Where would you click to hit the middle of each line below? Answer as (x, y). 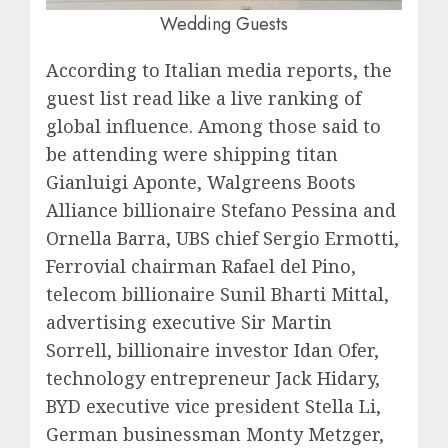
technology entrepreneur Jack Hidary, (213, 378)
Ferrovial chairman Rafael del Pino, (201, 266)
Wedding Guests (224, 24)
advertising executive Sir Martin (189, 322)
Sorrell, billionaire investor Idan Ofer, (212, 350)
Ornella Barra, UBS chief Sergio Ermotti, (222, 238)
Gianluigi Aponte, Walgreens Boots (201, 182)
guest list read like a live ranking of (203, 98)
